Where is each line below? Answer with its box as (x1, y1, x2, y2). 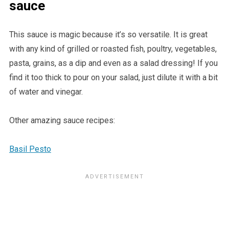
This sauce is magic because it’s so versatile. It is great (9, 30, 208, 40)
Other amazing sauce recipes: (9, 116, 115, 126)
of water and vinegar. (9, 87, 83, 97)
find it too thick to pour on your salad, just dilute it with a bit (9, 73, 218, 83)
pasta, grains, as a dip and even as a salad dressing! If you (9, 58, 218, 68)
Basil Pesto (9, 144, 51, 154)
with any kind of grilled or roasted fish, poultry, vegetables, (9, 44, 217, 54)
